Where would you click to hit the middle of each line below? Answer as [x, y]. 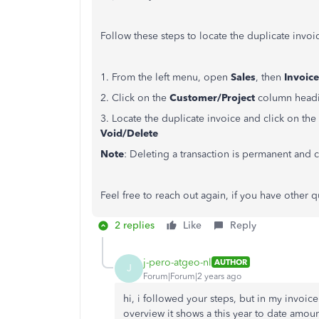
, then [270, 77]
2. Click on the [135, 98]
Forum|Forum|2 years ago [192, 276]
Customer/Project [212, 98]
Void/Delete [129, 134]
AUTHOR [231, 262]
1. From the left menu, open [166, 77]
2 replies [135, 225]
